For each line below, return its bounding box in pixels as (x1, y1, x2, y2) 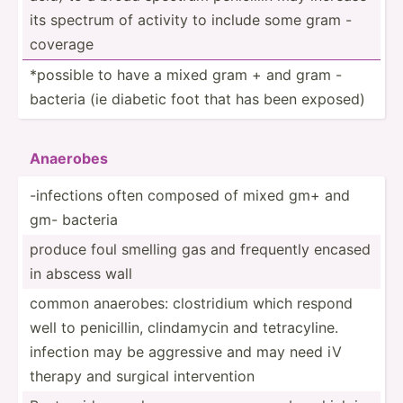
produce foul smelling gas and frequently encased (30, 239, 371, 258)
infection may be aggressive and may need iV (30, 342, 342, 361)
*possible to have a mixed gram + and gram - (30, 65, 342, 84)
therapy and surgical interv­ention (30, 366, 255, 385)
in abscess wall (30, 264, 132, 282)
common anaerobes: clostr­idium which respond (30, 293, 353, 312)
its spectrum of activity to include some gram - (30, 10, 352, 29)
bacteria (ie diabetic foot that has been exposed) (30, 89, 365, 108)
